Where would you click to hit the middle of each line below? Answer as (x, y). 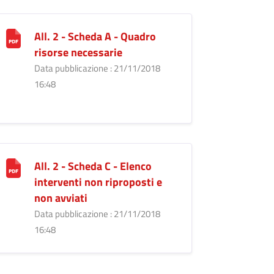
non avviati (61, 198)
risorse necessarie (78, 52)
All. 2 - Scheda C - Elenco (93, 166)
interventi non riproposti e (98, 182)
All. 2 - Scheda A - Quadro (95, 36)
